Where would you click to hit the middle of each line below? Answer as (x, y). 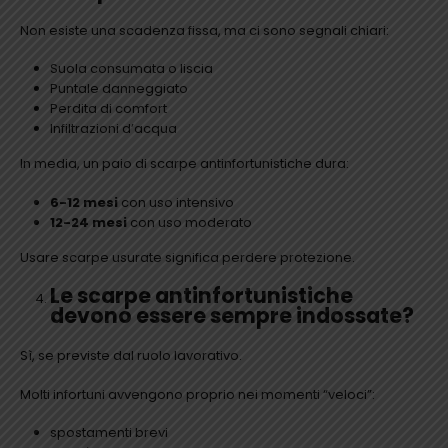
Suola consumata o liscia (131, 69)
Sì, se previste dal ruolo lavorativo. (131, 356)
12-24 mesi (88, 222)
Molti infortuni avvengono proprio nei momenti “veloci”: (197, 394)
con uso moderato (189, 222)
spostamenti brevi (108, 433)
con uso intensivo (175, 202)
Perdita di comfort (108, 109)
